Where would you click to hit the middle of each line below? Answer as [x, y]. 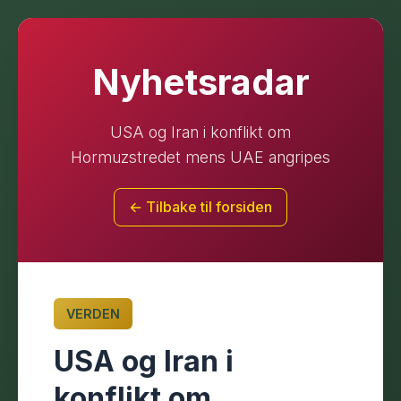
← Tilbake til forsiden [200, 207]
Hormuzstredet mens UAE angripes [200, 157]
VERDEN [93, 314]
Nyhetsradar [200, 82]
